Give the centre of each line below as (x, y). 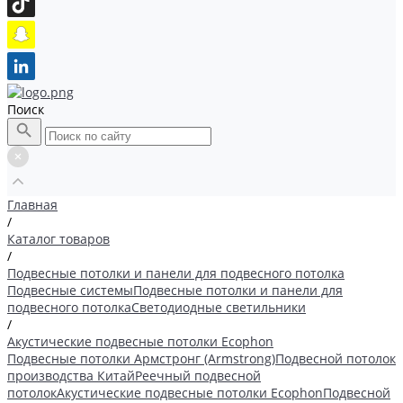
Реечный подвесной (198, 376)
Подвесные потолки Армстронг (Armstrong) (141, 358)
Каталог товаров (58, 239)
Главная (32, 205)
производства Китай (71, 376)
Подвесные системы (70, 290)
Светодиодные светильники (219, 307)
